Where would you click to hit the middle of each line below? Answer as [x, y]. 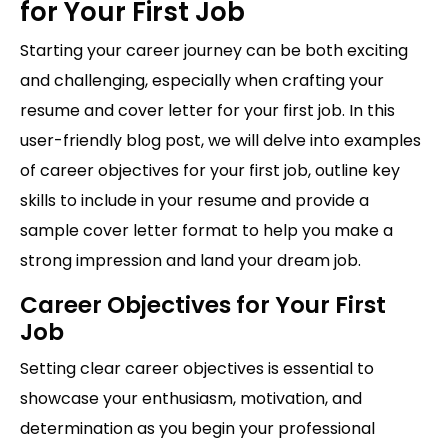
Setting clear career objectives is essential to [197, 369]
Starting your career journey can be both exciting [214, 51]
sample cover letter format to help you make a [206, 231]
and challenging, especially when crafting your [202, 81]
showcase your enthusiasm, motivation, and [191, 399]
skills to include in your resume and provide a [194, 201]
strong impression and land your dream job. [190, 261]
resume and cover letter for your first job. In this [207, 111]
